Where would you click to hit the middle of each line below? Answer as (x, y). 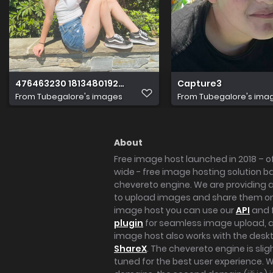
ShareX (130, 249)
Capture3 (200, 83)
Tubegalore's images (80, 96)
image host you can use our (175, 210)
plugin (129, 223)
